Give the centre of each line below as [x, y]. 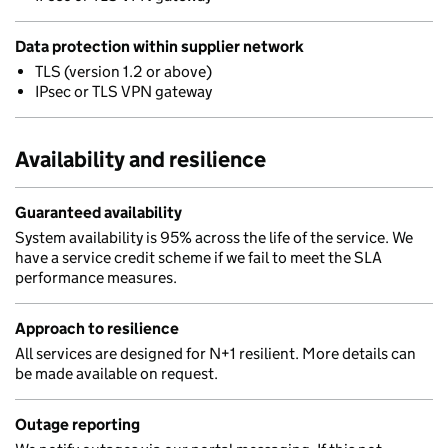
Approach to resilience [97, 328]
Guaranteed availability [98, 212]
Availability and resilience [140, 159]
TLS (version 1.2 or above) [123, 71]
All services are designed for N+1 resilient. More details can [215, 353]
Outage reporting [77, 424]
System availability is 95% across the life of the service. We [214, 237]
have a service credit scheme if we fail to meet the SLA [198, 257]
